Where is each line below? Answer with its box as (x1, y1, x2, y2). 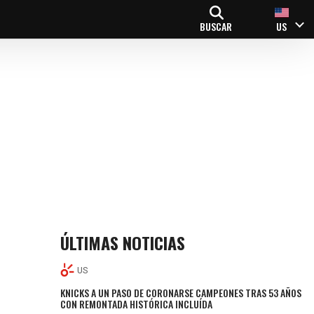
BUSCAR (200, 18, 232, 34)
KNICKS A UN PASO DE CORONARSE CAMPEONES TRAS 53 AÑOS (60, 285, 302, 300)
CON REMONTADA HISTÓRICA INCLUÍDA (60, 296, 213, 311)
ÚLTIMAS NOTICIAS (60, 230, 186, 255)
